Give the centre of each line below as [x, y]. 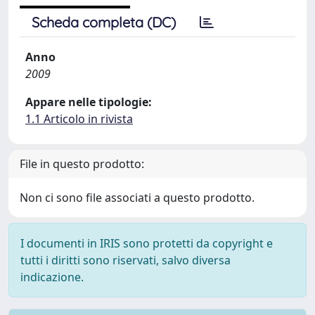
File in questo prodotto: [82, 164]
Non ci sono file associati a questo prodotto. [137, 198]
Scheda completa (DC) [104, 22]
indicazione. [52, 277]
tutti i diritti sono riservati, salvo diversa [126, 260]
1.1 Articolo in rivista [79, 119]
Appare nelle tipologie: [89, 102]
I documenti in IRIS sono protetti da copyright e [147, 243]
